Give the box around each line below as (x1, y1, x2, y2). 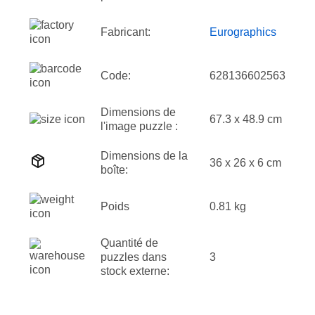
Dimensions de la (101, 150, 188, 162)
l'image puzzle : (101, 120, 178, 132)
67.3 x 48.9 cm (210, 113, 282, 125)
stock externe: (101, 265, 169, 277)
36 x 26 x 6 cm (210, 157, 281, 169)
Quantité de (101, 237, 158, 249)
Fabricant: (101, 26, 150, 38)
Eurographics (210, 26, 276, 38)
